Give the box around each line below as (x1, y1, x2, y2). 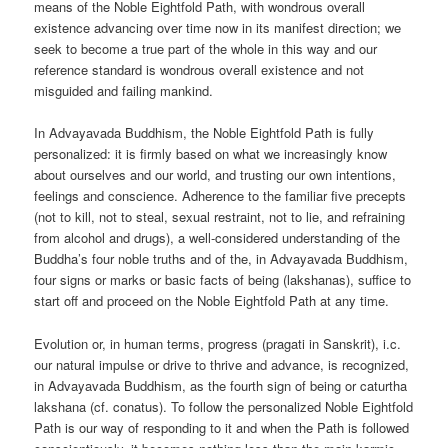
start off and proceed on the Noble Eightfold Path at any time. (34, 291, 390, 311)
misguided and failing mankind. (34, 81, 214, 101)
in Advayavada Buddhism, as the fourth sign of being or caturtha (34, 375, 408, 395)
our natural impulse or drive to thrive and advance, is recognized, (34, 354, 410, 374)
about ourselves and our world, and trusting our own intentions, (34, 165, 397, 185)
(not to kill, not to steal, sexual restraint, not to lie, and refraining (34, 207, 406, 227)
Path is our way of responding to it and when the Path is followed (34, 417, 410, 437)
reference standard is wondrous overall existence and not (34, 60, 365, 80)
